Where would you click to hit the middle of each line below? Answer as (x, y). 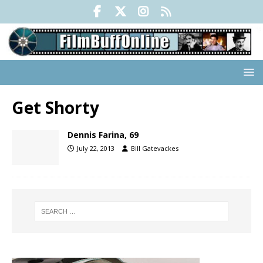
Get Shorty (55, 108)
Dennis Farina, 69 (103, 135)
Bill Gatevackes (155, 149)
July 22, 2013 (96, 149)
